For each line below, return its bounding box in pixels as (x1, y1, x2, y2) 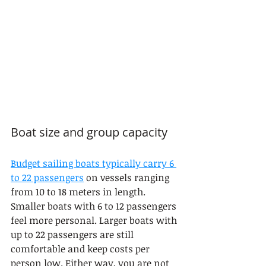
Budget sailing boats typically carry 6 (11, 157, 176, 170)
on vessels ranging (84, 171, 172, 184)
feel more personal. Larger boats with (11, 214, 179, 227)
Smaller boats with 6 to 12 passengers (11, 199, 179, 213)
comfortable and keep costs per (11, 242, 152, 255)
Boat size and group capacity (11, 124, 167, 140)
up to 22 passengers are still (11, 228, 136, 241)
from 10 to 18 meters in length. (11, 185, 148, 198)
